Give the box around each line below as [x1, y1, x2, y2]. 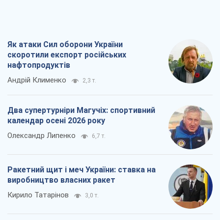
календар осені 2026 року [7, 116, 105, 126]
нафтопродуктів [7, 60, 70, 70]
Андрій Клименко [7, 76, 66, 85]
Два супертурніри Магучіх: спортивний [7, 106, 155, 115]
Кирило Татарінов [7, 191, 69, 200]
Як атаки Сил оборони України [7, 40, 123, 50]
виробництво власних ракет [7, 175, 115, 185]
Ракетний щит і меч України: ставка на [7, 165, 156, 175]
